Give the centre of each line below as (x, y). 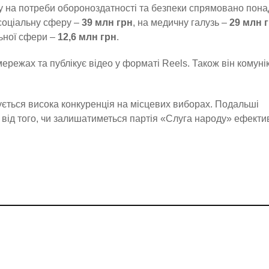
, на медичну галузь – (181, 22)
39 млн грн (107, 22)
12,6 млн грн (87, 37)
